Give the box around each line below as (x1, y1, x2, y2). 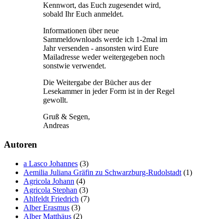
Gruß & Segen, (43, 112, 90, 121)
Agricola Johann (23, 176, 74, 185)
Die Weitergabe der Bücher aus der (43, 78, 151, 87)
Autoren (4, 139, 37, 150)
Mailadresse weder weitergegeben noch (43, 53, 165, 62)
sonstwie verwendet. (43, 62, 106, 70)
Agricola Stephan (23, 185, 77, 194)
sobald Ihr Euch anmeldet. (43, 10, 124, 19)
